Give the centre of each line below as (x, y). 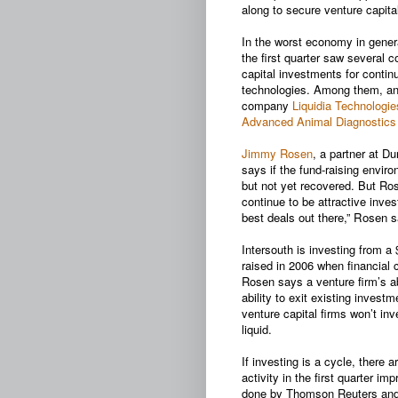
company (265, 105)
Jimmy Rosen (277, 153)
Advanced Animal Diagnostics (319, 121)
